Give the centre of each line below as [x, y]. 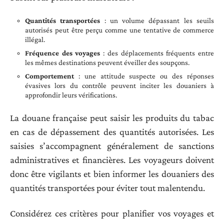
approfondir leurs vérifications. [71, 95]
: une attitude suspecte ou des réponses [144, 76]
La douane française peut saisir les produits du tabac [112, 118]
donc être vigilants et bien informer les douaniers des [112, 174]
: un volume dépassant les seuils [157, 20]
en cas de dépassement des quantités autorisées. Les [112, 132]
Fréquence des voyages [63, 53]
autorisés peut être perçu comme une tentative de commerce [119, 30]
